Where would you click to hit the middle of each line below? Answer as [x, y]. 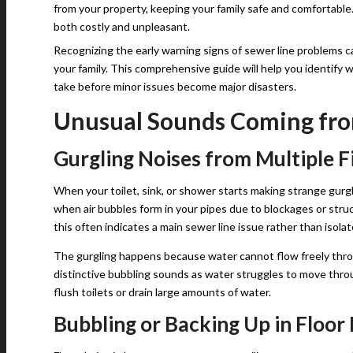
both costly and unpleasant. [122, 26]
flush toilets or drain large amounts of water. [162, 292]
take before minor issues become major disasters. [175, 86]
